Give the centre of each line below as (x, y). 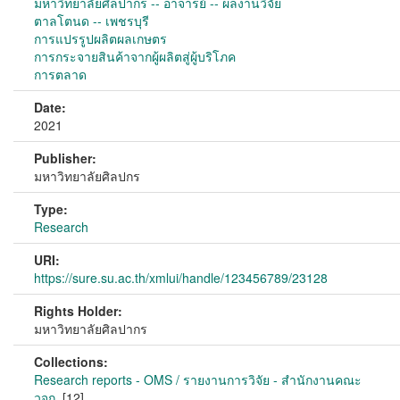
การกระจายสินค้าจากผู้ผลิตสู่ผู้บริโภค (135, 56)
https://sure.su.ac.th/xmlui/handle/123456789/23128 (181, 278)
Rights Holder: (78, 311)
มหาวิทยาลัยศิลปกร (87, 176)
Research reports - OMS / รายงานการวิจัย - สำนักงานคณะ (198, 379)
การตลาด (60, 74)
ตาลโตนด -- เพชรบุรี (92, 21)
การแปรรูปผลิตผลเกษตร (100, 38)
